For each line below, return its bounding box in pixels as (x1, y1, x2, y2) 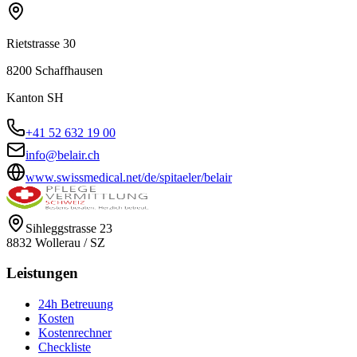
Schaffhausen (35, 63, 103, 77)
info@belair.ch (25, 147, 100, 162)
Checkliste (38, 340, 91, 355)
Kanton (6, 90, 47, 104)
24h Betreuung (38, 297, 113, 312)
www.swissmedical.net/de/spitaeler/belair (25, 170, 232, 184)
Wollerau (35, 235, 80, 249)
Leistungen (6, 265, 78, 282)
